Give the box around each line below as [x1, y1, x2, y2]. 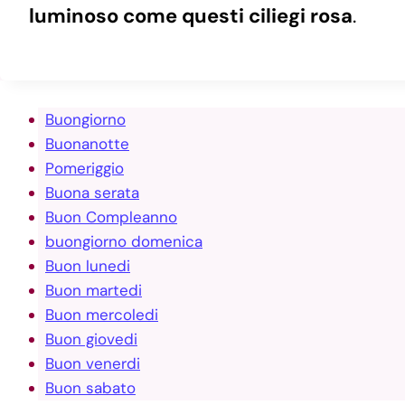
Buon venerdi [45, 353, 140, 373]
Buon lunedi [45, 255, 130, 276]
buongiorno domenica [45, 231, 202, 251]
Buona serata [45, 182, 139, 202]
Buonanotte [45, 133, 129, 154]
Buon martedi [45, 279, 142, 300]
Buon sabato [45, 377, 136, 398]
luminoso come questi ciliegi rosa [29, 2, 353, 29]
